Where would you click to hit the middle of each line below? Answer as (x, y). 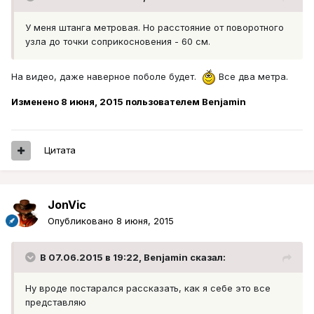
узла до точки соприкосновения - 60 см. (118, 42)
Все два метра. (252, 76)
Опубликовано (82, 221)
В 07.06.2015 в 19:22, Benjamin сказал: (133, 258)
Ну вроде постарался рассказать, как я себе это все (148, 288)
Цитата (60, 150)
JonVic (67, 205)
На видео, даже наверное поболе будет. (107, 76)
